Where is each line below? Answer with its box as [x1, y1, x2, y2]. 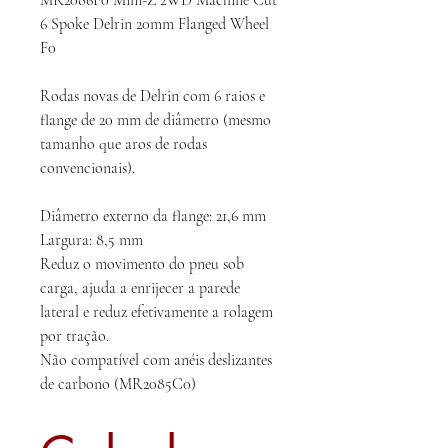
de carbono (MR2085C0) [40, 374, 196, 395]
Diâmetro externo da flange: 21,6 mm [40, 206, 266, 227]
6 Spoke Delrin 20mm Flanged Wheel [40, 14, 269, 35]
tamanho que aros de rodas [40, 134, 207, 155]
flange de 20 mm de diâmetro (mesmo [40, 110, 271, 131]
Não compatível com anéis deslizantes [40, 350, 272, 371]
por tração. [40, 326, 109, 347]
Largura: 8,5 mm [40, 230, 143, 251]
